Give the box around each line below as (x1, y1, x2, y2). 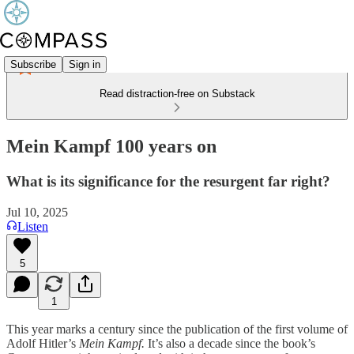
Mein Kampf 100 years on (6, 135, 217, 156)
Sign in (69, 58, 100, 70)
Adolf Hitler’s (6, 336, 79, 350)
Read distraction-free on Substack (99, 88, 255, 100)
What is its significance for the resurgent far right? (6, 172, 330, 190)
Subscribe (10, 58, 56, 70)
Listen (17, 219, 48, 233)
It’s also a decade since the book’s (145, 336, 315, 350)
